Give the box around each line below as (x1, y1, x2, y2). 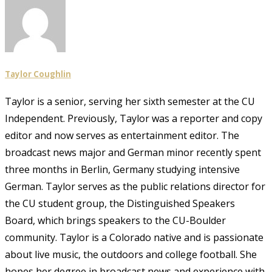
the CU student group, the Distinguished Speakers (5, 197, 235, 211)
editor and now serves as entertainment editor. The (5, 129, 239, 143)
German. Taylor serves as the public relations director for (5, 180, 265, 194)
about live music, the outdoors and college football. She (5, 248, 257, 262)
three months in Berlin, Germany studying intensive (5, 163, 240, 177)
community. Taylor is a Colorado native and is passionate (5, 231, 263, 245)
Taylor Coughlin (5, 68, 71, 80)
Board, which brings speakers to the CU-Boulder (5, 214, 226, 228)
